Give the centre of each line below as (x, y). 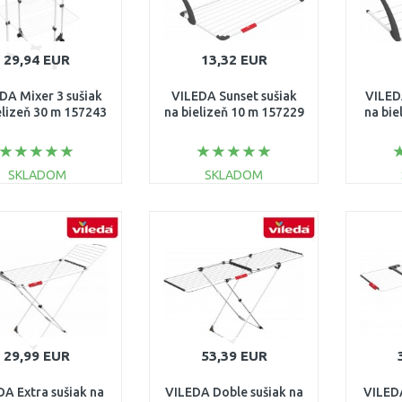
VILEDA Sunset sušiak (234, 96)
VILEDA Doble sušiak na (234, 392)
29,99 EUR (37, 356)
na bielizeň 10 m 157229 (234, 112)
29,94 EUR (37, 60)
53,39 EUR (234, 356)
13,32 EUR (234, 60)
